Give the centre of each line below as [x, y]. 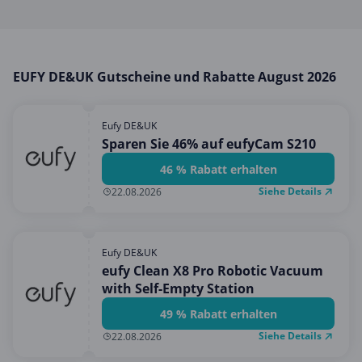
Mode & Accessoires [74, 61]
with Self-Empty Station [178, 288]
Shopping [42, 87]
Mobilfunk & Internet [76, 34]
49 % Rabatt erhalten [218, 314]
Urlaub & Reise [58, 167]
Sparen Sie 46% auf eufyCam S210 [209, 144]
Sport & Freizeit [60, 141]
